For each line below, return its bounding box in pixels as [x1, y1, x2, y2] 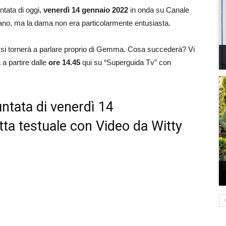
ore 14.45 [48, 58, 80, 67]
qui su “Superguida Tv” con [80, 58, 171, 67]
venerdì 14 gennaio [43, 6, 110, 14]
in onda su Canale [130, 6, 189, 14]
